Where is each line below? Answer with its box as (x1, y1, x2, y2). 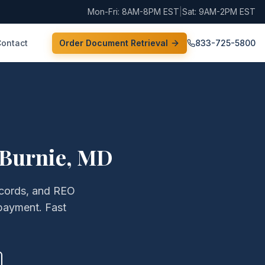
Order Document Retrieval (59, 37, 168, 48)
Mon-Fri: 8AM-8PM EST (88, 7, 179, 17)
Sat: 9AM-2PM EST (182, 7, 256, 17)
